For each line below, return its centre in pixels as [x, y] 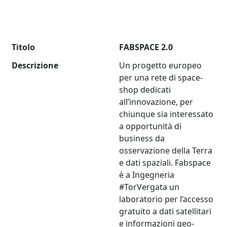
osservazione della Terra [166, 151]
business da [142, 139]
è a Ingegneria [147, 175]
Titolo [24, 47]
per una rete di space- [161, 78]
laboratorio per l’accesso [166, 199]
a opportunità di [150, 126]
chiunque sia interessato [166, 114]
